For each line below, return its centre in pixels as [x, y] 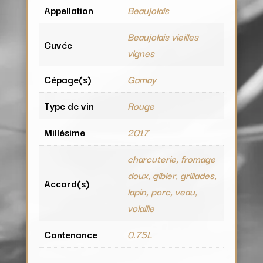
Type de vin [69, 105]
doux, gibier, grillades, [172, 175]
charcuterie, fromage [171, 158]
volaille [141, 208]
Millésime [64, 132]
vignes [141, 53]
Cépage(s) [68, 79]
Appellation [68, 10]
